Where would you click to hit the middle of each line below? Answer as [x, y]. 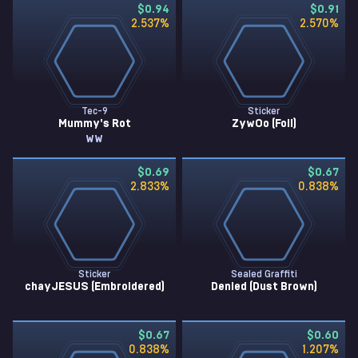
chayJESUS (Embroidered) [94, 287]
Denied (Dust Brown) [264, 287]
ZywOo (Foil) [264, 124]
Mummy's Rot [94, 124]
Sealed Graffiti [264, 274]
